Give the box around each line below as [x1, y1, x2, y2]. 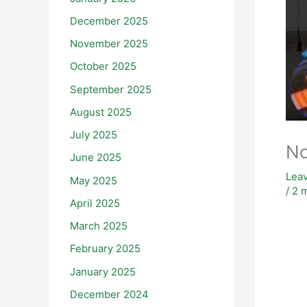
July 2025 [70, 128, 117, 142]
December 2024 [70, 287, 149, 301]
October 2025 [70, 60, 136, 73]
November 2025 [70, 37, 148, 51]
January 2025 [70, 265, 136, 278]
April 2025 [70, 196, 120, 210]
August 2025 [70, 105, 132, 119]
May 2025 [70, 173, 117, 187]
